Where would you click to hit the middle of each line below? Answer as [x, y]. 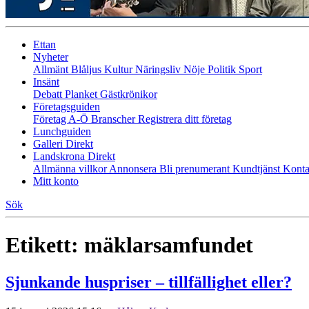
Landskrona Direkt [74, 156]
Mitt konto [56, 181]
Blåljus [88, 69]
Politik [223, 69]
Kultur [120, 69]
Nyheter [51, 57]
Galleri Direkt [63, 144]
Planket [82, 94]
